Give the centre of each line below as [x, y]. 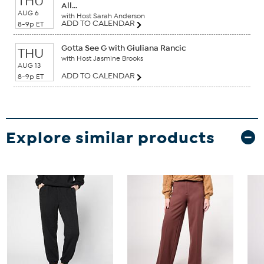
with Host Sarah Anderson [103, 16]
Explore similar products [110, 137]
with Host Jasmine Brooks [102, 58]
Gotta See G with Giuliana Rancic [123, 48]
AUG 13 [29, 65]
